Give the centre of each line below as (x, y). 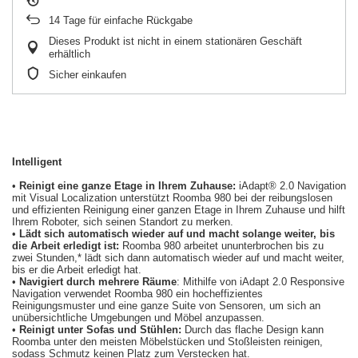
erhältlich (70, 54)
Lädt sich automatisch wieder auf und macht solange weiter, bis (177, 234)
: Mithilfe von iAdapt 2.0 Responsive (261, 282)
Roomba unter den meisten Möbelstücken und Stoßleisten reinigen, (167, 342)
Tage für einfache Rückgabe (126, 20)
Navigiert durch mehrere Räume (98, 282)
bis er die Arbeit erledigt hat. (77, 270)
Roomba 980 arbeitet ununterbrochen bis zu (223, 246)
